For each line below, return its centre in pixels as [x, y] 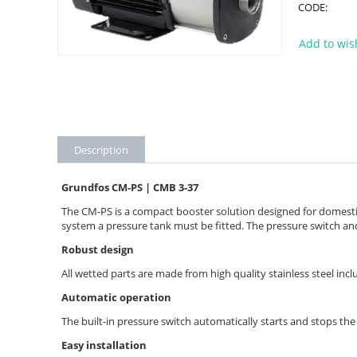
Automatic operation [116, 298]
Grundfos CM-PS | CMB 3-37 [130, 188]
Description [101, 150]
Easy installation [104, 345]
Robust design [98, 250]
